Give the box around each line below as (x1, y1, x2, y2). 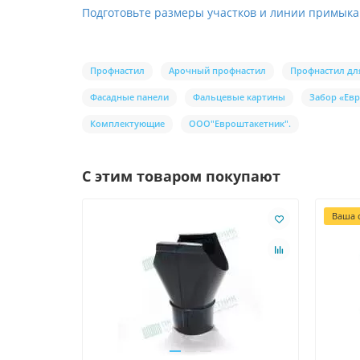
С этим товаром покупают (82, 166, 280, 186)
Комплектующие (90, 117, 165, 130)
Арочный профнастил (169, 64, 266, 77)
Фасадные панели (90, 91, 169, 104)
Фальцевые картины (193, 91, 285, 104)
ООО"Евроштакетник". (189, 117, 291, 130)
